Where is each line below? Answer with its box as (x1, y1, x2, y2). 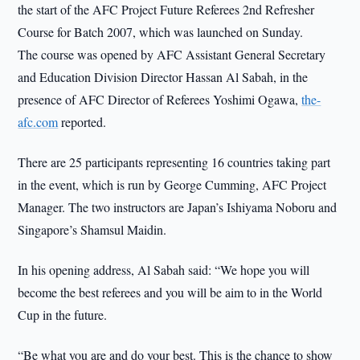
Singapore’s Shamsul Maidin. (18, 221, 167, 238)
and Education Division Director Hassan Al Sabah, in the (18, 68, 309, 85)
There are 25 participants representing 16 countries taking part (18, 153, 331, 170)
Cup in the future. (18, 306, 108, 323)
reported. (58, 113, 107, 130)
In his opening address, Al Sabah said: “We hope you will (18, 261, 310, 278)
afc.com (18, 113, 59, 130)
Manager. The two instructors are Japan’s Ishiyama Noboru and (18, 198, 337, 215)
